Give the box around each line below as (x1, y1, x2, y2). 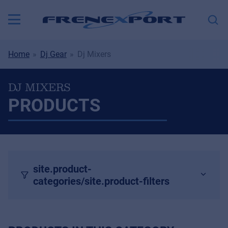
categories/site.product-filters (33, 175, 170, 188)
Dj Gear (40, 49, 67, 59)
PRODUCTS (8, 95, 101, 117)
